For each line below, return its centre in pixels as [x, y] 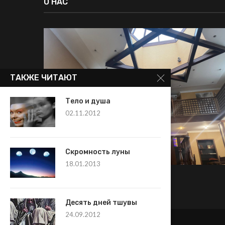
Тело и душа [88, 101]
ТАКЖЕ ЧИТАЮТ [44, 78]
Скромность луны [98, 152]
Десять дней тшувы [101, 203]
